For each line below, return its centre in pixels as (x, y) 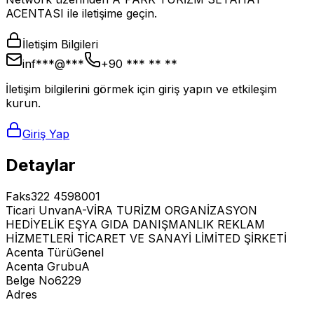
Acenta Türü (39, 252)
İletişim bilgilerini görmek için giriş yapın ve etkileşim (141, 89)
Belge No (30, 280)
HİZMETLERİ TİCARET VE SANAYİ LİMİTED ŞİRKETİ (146, 238)
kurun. (23, 103)
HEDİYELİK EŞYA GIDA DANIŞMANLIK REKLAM (135, 224)
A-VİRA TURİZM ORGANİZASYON (166, 210)
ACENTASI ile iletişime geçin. (81, 13)
